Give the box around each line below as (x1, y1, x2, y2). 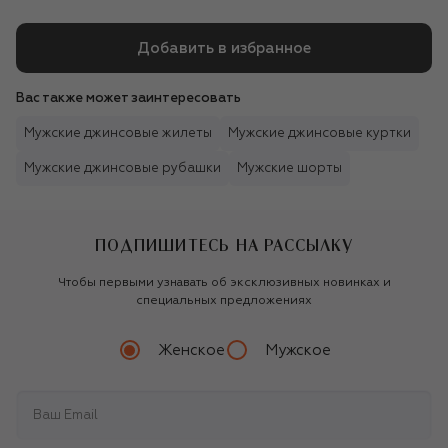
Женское (157, 342, 225, 358)
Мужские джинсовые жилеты (24, 127, 212, 141)
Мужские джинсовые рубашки (24, 162, 221, 176)
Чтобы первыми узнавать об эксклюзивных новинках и (57, 277, 391, 290)
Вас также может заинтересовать (16, 92, 241, 106)
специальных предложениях (136, 295, 312, 308)
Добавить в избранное (137, 40, 311, 56)
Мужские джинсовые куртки (228, 127, 411, 141)
